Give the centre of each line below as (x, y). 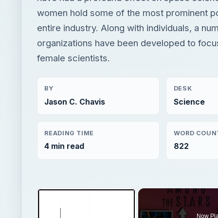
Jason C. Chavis (75, 102)
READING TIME (69, 133)
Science (189, 102)
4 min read (64, 146)
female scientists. (73, 58)
